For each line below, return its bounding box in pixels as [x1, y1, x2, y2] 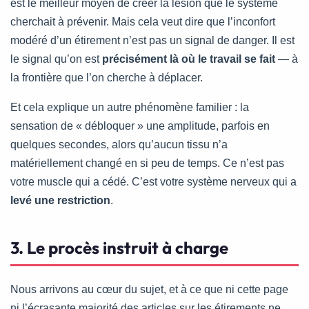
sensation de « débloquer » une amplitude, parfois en [10, 120, 270, 132]
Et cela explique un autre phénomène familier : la [10, 101, 249, 114]
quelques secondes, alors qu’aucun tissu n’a [10, 139, 228, 151]
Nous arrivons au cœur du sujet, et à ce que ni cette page [10, 283, 288, 296]
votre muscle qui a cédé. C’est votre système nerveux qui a [10, 176, 297, 188]
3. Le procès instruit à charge [10, 237, 228, 259]
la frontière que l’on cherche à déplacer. [10, 72, 203, 84]
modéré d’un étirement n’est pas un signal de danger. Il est [10, 34, 295, 47]
